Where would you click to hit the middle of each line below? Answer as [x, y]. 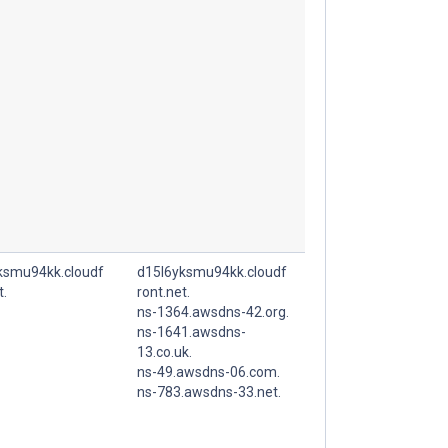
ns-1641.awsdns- [191, 331]
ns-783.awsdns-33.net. [209, 391]
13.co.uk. [164, 351]
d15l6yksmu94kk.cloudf [212, 271]
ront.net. [163, 291]
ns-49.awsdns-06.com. [208, 371]
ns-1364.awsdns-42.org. [213, 311]
